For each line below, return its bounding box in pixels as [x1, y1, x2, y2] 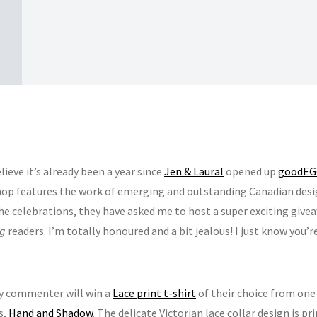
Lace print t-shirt [113, 285, 196, 300]
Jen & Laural [164, 163, 224, 178]
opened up [224, 163, 278, 178]
